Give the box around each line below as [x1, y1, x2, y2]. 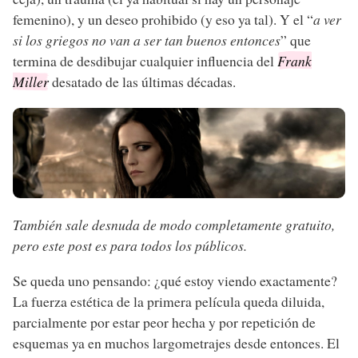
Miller [13, 71, 49, 91]
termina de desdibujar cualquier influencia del [13, 50, 277, 70]
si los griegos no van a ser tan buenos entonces [13, 30, 280, 50]
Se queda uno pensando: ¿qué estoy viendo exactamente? [13, 270, 337, 290]
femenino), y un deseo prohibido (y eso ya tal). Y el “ [13, 9, 313, 29]
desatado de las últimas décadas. [49, 71, 236, 91]
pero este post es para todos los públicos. [13, 236, 247, 256]
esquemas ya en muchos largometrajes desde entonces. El [13, 332, 340, 352]
